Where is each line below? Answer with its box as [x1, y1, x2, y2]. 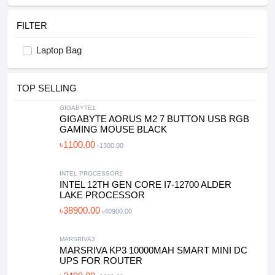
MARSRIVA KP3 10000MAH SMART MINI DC [60, 245, 247, 255]
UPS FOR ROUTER [60, 255, 142, 266]
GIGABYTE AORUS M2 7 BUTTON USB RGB [60, 114, 249, 124]
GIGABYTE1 [60, 104, 96, 111]
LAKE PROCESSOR [60, 190, 145, 200]
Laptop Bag [36, 45, 82, 55]
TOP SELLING [17, 83, 77, 93]
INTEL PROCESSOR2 [60, 170, 123, 177]
